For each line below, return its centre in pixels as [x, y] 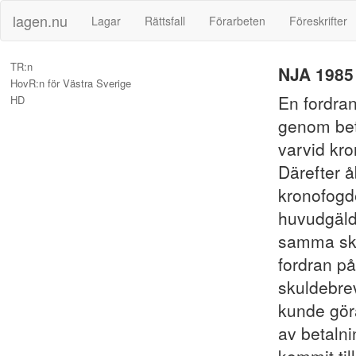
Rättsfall [165, 21]
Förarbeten [237, 21]
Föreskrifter [318, 21]
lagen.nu [40, 21]
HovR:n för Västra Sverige [71, 83]
